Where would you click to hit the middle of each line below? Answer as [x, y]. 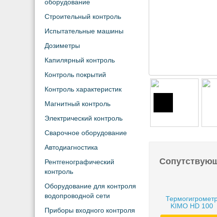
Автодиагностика [71, 147]
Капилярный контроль [80, 60]
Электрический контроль [84, 118]
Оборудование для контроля [90, 186]
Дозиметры [62, 46]
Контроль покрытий [75, 75]
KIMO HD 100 [192, 206]
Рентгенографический [79, 162]
